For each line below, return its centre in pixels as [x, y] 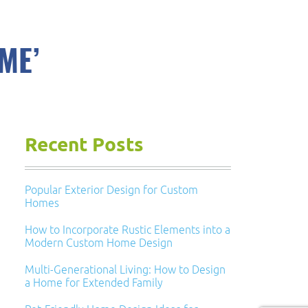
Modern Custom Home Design [99, 242]
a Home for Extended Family [94, 282]
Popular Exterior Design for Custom [111, 189]
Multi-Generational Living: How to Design [125, 269]
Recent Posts [84, 145]
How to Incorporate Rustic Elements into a [128, 229]
